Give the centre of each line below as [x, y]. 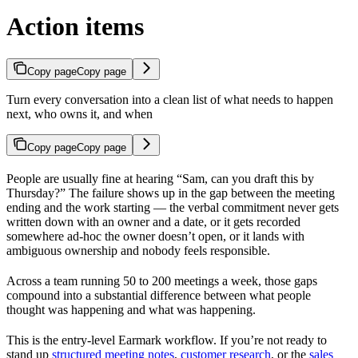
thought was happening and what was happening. [131, 310]
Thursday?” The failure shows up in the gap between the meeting [171, 193]
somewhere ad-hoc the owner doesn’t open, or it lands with [155, 237]
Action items [75, 26]
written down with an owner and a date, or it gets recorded [153, 222]
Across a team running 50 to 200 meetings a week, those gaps [162, 281]
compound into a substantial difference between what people [159, 296]
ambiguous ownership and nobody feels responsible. [138, 251]
